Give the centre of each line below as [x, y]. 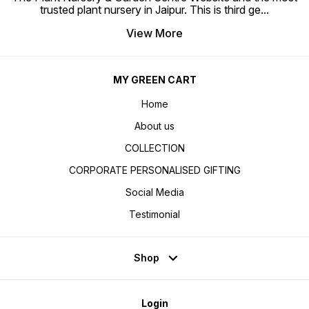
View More [154, 33]
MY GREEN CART [154, 80]
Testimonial [154, 214]
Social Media [154, 192]
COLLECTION [154, 148]
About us [154, 126]
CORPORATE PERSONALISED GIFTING [154, 170]
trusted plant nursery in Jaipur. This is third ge [150, 10]
